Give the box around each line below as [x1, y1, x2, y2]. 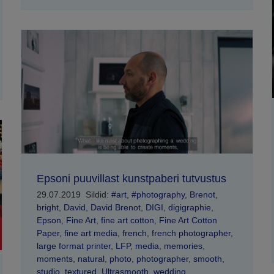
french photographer [151, 228, 231, 238]
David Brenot [90, 202, 141, 212]
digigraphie [168, 202, 211, 212]
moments [36, 253, 73, 264]
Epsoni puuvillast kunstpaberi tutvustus [36, 172, 226, 185]
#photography [131, 189, 185, 199]
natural [77, 253, 105, 264]
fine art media [64, 228, 117, 238]
